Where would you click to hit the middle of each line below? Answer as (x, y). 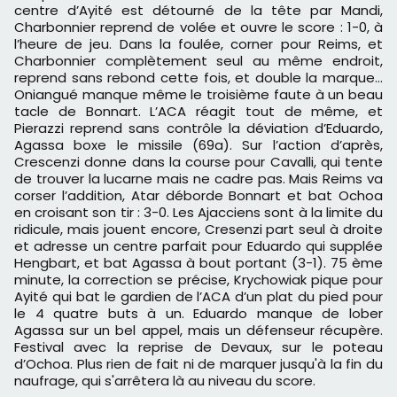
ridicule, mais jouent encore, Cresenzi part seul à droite (198, 230)
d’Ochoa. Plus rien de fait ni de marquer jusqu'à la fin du (198, 364)
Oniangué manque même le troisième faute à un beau (198, 95)
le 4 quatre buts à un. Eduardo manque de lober (198, 314)
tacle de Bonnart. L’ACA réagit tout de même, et (198, 112)
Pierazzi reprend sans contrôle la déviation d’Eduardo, (198, 128)
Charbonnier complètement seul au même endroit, (198, 61)
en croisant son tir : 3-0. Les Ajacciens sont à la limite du (198, 213)
